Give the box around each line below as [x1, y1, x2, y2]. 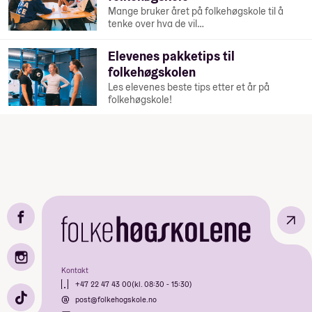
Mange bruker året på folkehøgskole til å [108, 5, 284, 18]
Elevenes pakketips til [108, 47, 235, 64]
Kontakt [61, 265, 88, 275]
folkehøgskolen [108, 63, 196, 80]
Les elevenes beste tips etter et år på [108, 81, 270, 94]
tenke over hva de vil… [108, 17, 205, 31]
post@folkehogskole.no [75, 294, 157, 304]
